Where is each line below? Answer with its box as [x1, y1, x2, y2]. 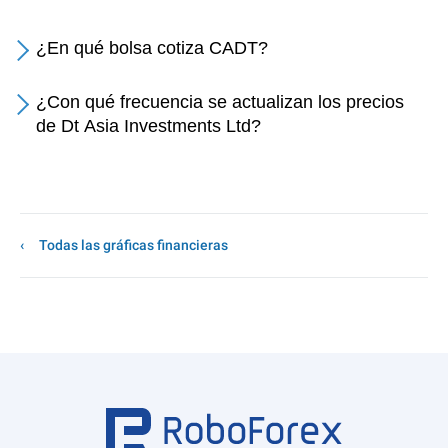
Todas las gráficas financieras [39, 237, 228, 253]
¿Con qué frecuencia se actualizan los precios [36, 92, 404, 112]
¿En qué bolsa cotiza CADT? [36, 38, 268, 58]
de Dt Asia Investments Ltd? [36, 116, 261, 136]
